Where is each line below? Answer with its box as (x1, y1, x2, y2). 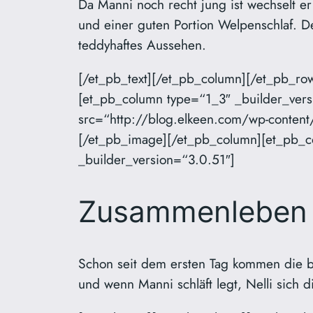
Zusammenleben (78, 194, 307, 230)
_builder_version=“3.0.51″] (78, 150, 235, 170)
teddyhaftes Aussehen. (78, 34, 206, 54)
